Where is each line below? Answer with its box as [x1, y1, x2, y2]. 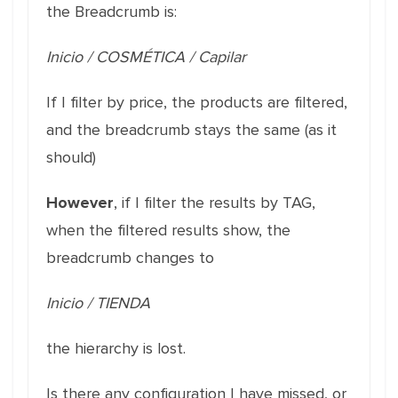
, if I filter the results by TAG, [114, 193, 315, 212]
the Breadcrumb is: [46, 2, 177, 21]
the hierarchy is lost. [46, 338, 186, 358]
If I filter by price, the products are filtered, [46, 92, 347, 112]
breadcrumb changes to [46, 248, 214, 267]
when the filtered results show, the [46, 220, 291, 240]
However [46, 193, 114, 212]
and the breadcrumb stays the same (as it [46, 120, 337, 139]
